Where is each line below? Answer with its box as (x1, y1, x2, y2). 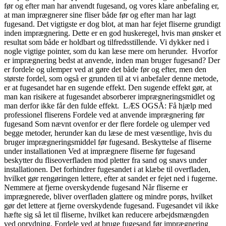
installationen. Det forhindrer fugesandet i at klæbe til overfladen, (4, 164, 210, 174)
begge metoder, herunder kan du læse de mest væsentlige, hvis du (4, 128, 212, 137)
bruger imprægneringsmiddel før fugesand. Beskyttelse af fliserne (4, 137, 211, 146)
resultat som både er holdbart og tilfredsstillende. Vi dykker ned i (4, 37, 209, 46)
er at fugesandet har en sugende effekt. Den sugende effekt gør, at (4, 83, 212, 92)
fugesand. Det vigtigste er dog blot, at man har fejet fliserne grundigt (4, 19, 220, 28)
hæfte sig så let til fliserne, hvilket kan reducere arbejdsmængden (4, 210, 209, 219)
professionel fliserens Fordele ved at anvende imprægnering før (4, 110, 204, 119)
